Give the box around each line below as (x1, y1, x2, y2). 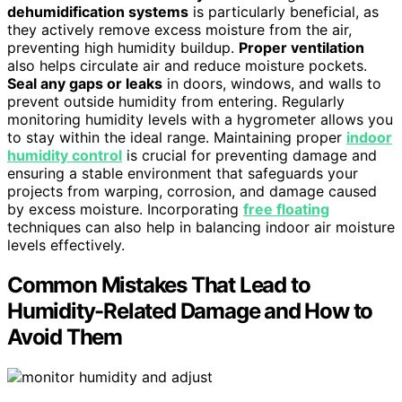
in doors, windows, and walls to (162, 74, 381, 93)
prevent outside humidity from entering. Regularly (7, 92, 345, 111)
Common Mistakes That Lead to (7, 272, 310, 299)
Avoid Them (7, 324, 123, 351)
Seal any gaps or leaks (7, 74, 162, 93)
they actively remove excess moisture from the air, (7, 21, 352, 39)
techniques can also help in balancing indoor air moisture (7, 218, 395, 237)
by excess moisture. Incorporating (7, 200, 243, 219)
